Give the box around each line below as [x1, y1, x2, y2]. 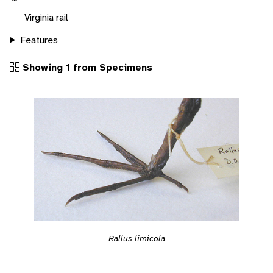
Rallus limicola [108, 233, 165, 244]
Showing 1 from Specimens [19, 60, 152, 74]
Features [19, 33, 58, 46]
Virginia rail [24, 10, 68, 24]
